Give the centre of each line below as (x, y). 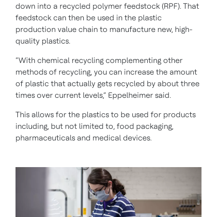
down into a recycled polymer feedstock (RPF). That (107, 6)
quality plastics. (43, 41)
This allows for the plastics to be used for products (106, 114)
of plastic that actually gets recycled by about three (108, 83)
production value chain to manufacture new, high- (104, 29)
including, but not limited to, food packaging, (94, 126)
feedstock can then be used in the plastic (89, 17)
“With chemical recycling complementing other (99, 60)
